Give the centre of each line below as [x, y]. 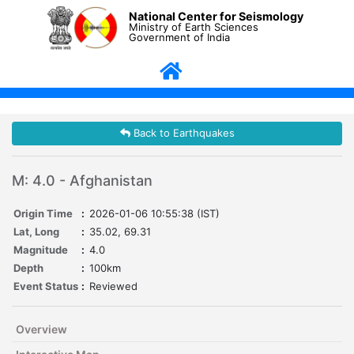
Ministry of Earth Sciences [194, 26]
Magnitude [41, 250]
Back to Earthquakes [182, 133]
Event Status [46, 286]
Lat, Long [36, 232]
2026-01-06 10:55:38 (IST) [154, 214]
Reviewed [113, 286]
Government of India [180, 37]
